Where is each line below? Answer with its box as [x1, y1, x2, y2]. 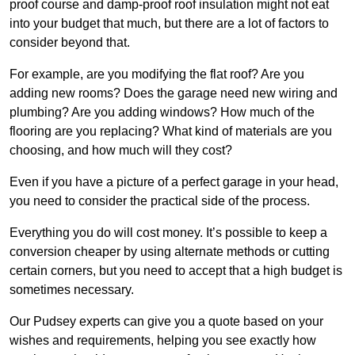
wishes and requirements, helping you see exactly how [10, 334, 316, 348]
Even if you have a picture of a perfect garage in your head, [10, 175, 338, 189]
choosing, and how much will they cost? [10, 143, 232, 158]
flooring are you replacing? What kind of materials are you [10, 124, 332, 139]
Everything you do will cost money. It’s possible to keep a [10, 226, 327, 240]
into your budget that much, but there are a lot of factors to [10, 17, 329, 31]
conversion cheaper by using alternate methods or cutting [10, 245, 330, 259]
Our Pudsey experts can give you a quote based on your [10, 315, 323, 329]
